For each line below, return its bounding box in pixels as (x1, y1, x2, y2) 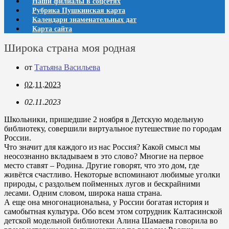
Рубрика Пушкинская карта (32, 7, 125, 14)
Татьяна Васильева (34, 63, 100, 72)
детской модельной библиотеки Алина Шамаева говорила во (4, 216, 218, 225)
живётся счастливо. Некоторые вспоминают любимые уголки (4, 170, 220, 179)
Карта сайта (32, 25, 72, 33)
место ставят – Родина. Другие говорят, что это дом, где (4, 161, 199, 170)
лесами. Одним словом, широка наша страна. (4, 189, 162, 197)
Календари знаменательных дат (32, 16, 136, 24)
